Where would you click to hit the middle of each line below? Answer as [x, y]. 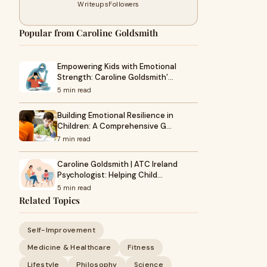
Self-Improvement [61, 230]
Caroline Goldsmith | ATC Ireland [117, 164]
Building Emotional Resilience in [115, 115]
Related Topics [49, 200]
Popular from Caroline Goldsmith [89, 33]
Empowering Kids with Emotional [117, 66]
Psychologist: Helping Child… [110, 175]
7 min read [74, 139]
